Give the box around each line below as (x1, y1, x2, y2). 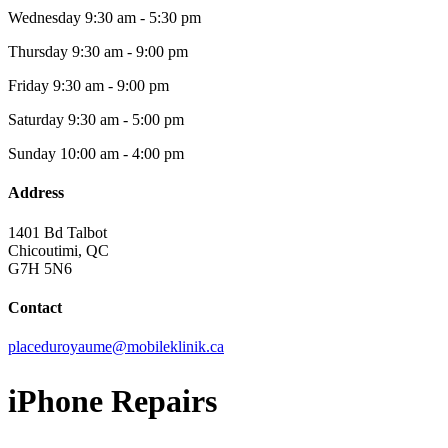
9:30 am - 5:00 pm (64, 111, 184, 129)
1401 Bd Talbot (8, 223, 107, 241)
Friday (8, 77, 49, 95)
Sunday (8, 145, 56, 163)
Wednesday (8, 9, 81, 27)
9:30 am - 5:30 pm (81, 9, 201, 27)
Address (8, 184, 64, 202)
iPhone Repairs (8, 382, 217, 419)
